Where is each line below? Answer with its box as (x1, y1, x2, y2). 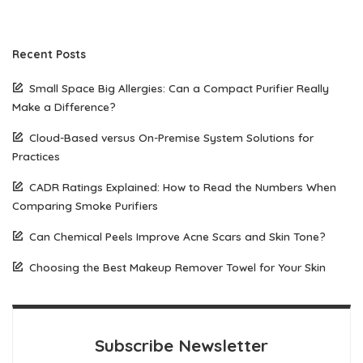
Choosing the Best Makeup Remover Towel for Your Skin (29, 260, 326, 275)
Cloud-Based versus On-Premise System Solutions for (29, 130, 314, 145)
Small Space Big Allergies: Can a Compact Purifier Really (29, 81, 329, 96)
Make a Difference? (12, 100, 116, 114)
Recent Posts (12, 47, 86, 62)
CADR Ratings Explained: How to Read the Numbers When (29, 180, 336, 194)
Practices (12, 149, 60, 164)
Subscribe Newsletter (95, 335, 268, 357)
